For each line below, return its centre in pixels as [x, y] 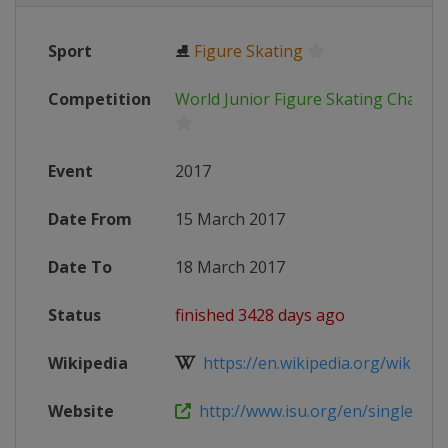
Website [81, 411]
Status [74, 315]
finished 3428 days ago [260, 315]
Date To [80, 267]
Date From [90, 219]
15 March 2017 [230, 219]
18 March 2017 [230, 267]
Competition [99, 99]
